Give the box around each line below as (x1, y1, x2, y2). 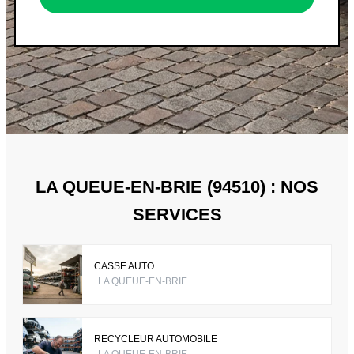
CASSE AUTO (94, 261, 154, 273)
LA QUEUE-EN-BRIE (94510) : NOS (36, 176, 318, 197)
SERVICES (132, 204, 222, 224)
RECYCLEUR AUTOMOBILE (94, 333, 217, 345)
